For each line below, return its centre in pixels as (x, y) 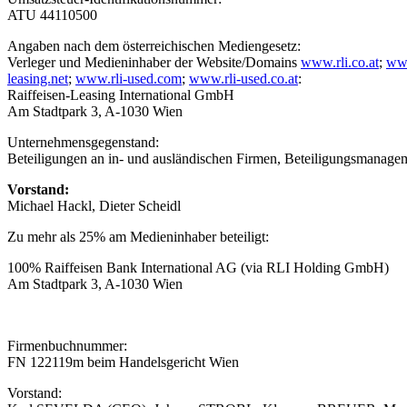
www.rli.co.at (340, 62)
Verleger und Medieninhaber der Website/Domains (154, 62)
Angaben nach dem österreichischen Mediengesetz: (154, 45)
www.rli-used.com (129, 78)
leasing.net (38, 78)
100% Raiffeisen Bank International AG (122, 267)
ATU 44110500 (52, 15)
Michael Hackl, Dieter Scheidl (94, 205)
